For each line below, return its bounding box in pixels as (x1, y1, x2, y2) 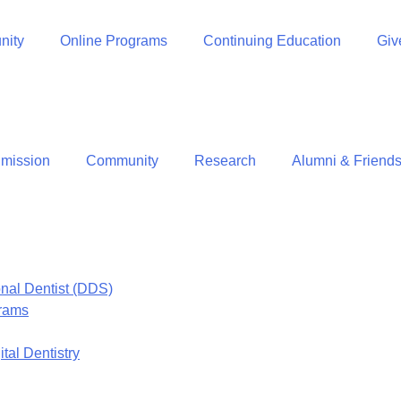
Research (194, 153, 256, 168)
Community (86, 153, 158, 168)
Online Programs (60, 33, 167, 48)
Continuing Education (203, 33, 341, 48)
